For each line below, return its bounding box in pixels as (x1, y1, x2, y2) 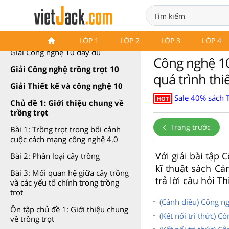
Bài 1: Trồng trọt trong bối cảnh (10, 124, 121, 134)
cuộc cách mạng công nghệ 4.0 (10, 134, 118, 144)
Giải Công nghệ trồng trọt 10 (10, 64, 119, 74)
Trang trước (168, 122, 211, 132)
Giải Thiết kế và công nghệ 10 (10, 81, 123, 91)
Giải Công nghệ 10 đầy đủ (10, 47, 101, 57)
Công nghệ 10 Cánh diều (10, 30, 103, 40)
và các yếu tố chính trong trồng (10, 177, 119, 188)
